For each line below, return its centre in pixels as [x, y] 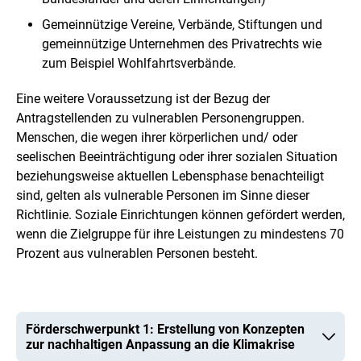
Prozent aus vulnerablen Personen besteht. [137, 253]
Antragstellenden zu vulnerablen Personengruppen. [160, 118]
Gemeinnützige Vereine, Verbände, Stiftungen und [182, 24]
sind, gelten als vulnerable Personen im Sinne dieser [163, 195]
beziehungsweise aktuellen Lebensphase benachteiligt [170, 176]
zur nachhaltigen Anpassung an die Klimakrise [160, 344]
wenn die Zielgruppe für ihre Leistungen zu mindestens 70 [180, 234]
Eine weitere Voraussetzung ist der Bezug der [143, 98]
